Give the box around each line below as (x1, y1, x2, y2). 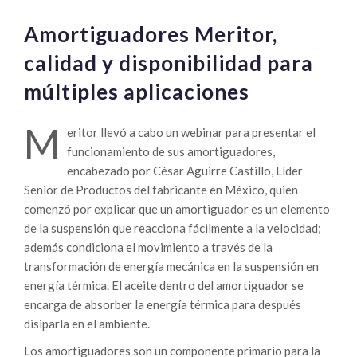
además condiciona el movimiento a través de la (24, 240, 273, 255)
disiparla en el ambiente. (24, 316, 150, 331)
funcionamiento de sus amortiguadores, (67, 144, 275, 159)
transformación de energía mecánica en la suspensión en (24, 259, 319, 274)
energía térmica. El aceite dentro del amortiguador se (24, 278, 304, 293)
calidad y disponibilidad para (24, 50, 313, 76)
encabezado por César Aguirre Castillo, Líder (67, 163, 303, 178)
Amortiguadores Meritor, (24, 22, 277, 48)
